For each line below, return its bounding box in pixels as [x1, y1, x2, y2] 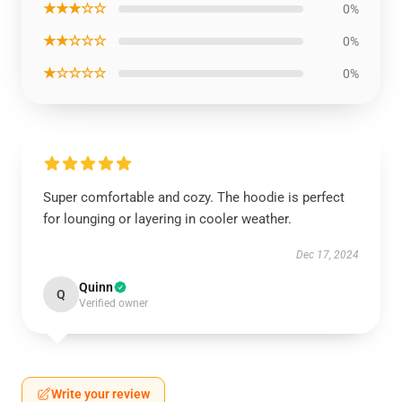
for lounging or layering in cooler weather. [43, 211, 292, 227]
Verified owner [79, 297, 148, 310]
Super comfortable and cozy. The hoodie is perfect [43, 189, 345, 205]
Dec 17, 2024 [296, 249, 359, 261]
